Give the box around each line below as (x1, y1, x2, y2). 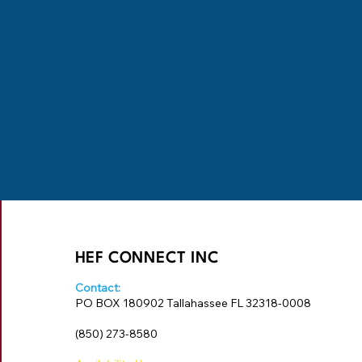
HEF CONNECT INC (75, 251, 220, 266)
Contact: (75, 280, 121, 295)
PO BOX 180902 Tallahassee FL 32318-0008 (75, 296, 312, 310)
